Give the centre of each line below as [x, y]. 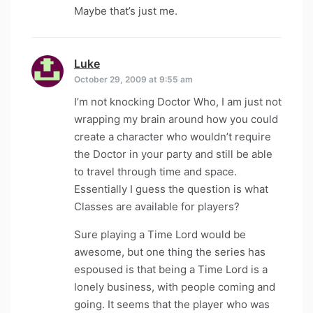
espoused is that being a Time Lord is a [171, 270]
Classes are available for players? [157, 207]
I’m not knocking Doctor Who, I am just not [178, 102]
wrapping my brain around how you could [176, 119]
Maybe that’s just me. [126, 11]
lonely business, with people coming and [175, 287]
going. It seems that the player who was [172, 305]
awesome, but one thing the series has [170, 252]
